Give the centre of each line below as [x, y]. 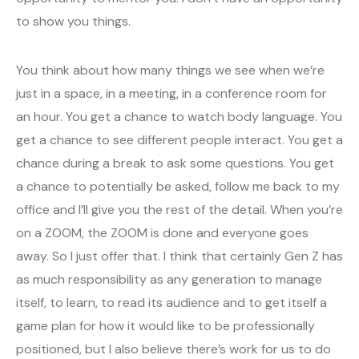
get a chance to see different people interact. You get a [179, 140]
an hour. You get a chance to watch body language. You [179, 117]
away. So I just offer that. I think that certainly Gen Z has [179, 256]
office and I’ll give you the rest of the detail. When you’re [179, 210]
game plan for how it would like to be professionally [165, 326]
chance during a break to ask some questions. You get [175, 163]
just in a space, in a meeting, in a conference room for [171, 94]
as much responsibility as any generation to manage [169, 280]
